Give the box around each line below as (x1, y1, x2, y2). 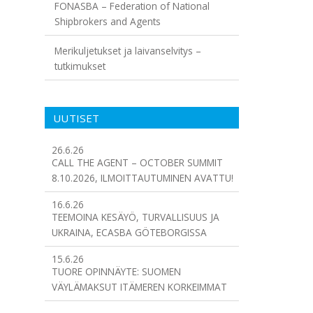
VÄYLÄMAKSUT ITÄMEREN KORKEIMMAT (51, 280, 227, 294)
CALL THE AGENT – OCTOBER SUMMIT (51, 156, 223, 169)
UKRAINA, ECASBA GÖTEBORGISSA (51, 226, 207, 240)
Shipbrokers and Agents (54, 14, 161, 28)
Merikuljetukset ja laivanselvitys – (54, 43, 201, 57)
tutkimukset (54, 59, 105, 73)
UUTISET (53, 110, 100, 125)
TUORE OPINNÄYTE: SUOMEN (51, 265, 181, 279)
